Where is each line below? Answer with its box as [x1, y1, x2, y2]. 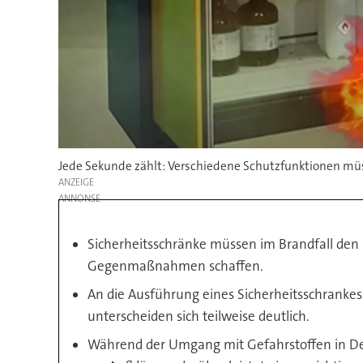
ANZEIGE [58, 175, 94, 189]
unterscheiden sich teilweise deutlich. [88, 306, 310, 325]
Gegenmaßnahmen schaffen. [88, 256, 264, 275]
